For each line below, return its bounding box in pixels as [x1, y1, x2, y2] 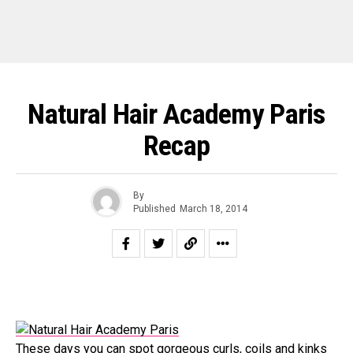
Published [133, 203, 176, 214]
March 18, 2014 [180, 203, 247, 214]
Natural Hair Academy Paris [28, 98, 325, 131]
